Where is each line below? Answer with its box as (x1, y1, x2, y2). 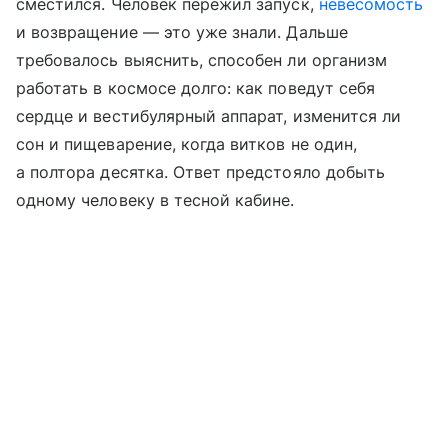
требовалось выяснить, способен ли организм (16, 50, 388, 71)
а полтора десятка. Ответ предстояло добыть (16, 162, 386, 183)
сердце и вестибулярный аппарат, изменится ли (16, 106, 402, 127)
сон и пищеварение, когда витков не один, (16, 134, 357, 155)
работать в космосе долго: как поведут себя (16, 78, 376, 99)
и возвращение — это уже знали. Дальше (16, 22, 348, 43)
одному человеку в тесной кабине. (16, 190, 295, 211)
